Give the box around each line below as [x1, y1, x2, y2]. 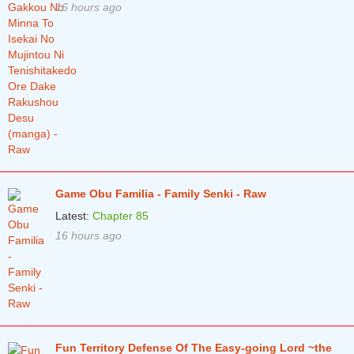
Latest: [55, 209, 92, 223]
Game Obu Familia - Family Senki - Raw [55, 187, 266, 201]
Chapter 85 [92, 209, 149, 223]
